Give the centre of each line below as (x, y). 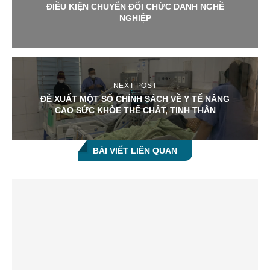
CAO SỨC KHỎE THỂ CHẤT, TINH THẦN (135, 110)
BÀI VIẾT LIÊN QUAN (135, 150)
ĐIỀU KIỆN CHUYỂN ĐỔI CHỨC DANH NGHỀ (135, 6)
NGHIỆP (135, 18)
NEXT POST (135, 85)
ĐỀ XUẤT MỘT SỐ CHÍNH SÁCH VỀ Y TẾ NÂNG (135, 99)
